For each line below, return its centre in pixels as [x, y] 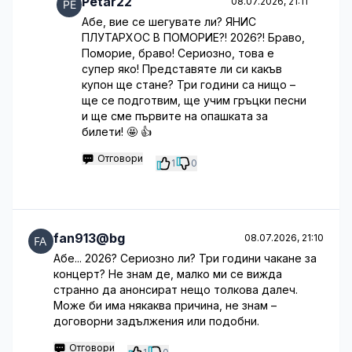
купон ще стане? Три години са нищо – [189, 84]
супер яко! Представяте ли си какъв [182, 69]
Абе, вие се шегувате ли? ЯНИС [169, 22]
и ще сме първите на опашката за [175, 116]
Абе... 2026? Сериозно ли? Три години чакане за [185, 258]
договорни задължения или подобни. [156, 321]
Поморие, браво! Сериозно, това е [178, 53]
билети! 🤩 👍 [117, 132]
